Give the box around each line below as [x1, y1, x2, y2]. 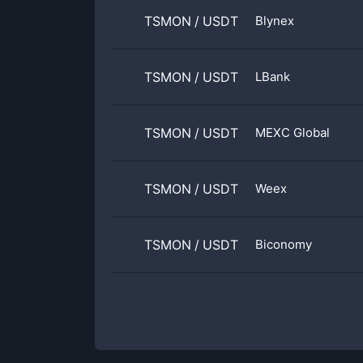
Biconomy [255, 237, 312, 252]
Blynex [255, 13, 294, 28]
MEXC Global [255, 125, 330, 140]
